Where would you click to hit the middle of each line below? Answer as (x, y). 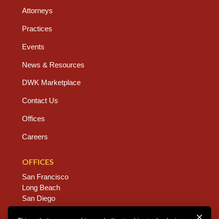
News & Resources (53, 65)
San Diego (38, 198)
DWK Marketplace (51, 82)
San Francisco (45, 177)
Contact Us (40, 100)
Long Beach (41, 187)
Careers (35, 137)
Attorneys (37, 11)
